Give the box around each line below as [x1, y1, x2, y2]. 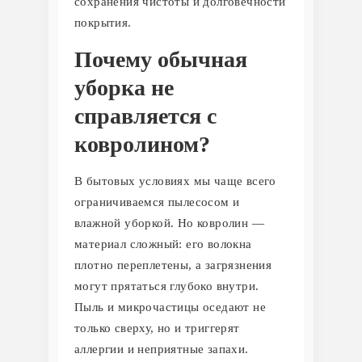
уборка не [74, 74, 174, 100]
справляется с [74, 103, 217, 128]
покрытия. [74, 15, 132, 29]
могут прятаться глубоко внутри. [74, 279, 259, 293]
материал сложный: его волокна [74, 237, 252, 250]
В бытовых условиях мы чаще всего [74, 174, 276, 187]
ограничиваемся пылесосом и [74, 195, 240, 208]
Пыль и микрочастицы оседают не [74, 300, 266, 314]
